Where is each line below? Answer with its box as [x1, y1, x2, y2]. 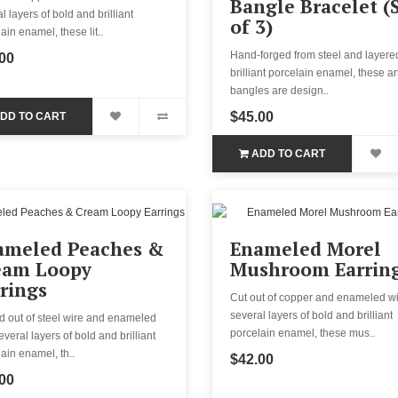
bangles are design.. [229, 84, 329, 97]
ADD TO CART [251, 147, 326, 160]
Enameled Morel [229, 235, 381, 261]
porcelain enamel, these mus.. [229, 326, 375, 339]
